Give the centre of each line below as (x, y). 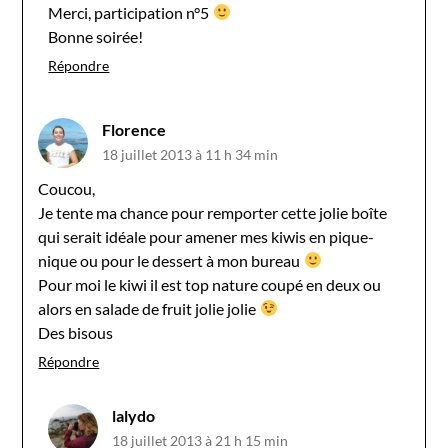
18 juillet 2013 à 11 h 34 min (190, 154)
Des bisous (76, 332)
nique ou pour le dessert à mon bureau (171, 260)
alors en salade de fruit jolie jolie (149, 308)
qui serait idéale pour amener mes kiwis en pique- (206, 236)
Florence (134, 129)
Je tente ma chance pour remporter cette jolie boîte (213, 212)
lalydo (134, 415)
